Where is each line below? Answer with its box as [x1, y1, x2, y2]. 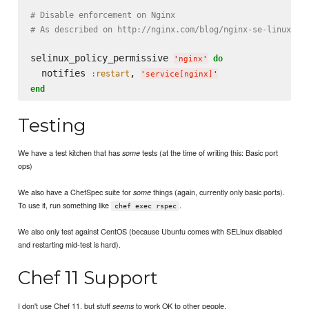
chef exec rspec [114, 202, 177, 210]
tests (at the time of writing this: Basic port [140, 147, 279, 159]
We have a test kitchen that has [18, 147, 123, 159]
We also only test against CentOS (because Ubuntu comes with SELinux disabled [18, 226, 283, 237]
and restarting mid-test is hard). [18, 239, 121, 250]
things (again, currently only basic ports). [151, 186, 286, 198]
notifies [30, 68, 91, 79]
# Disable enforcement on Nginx [30, 10, 175, 21]
